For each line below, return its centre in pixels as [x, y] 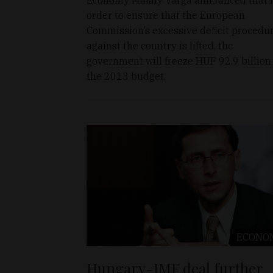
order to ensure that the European [166, 15]
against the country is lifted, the [160, 45]
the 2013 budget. [126, 76]
